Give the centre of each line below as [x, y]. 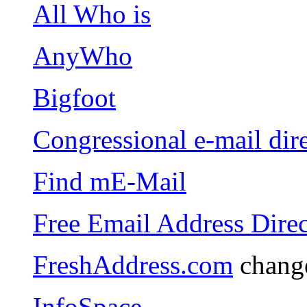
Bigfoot [74, 97]
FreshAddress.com [133, 265]
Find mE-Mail [110, 181]
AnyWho [83, 56]
